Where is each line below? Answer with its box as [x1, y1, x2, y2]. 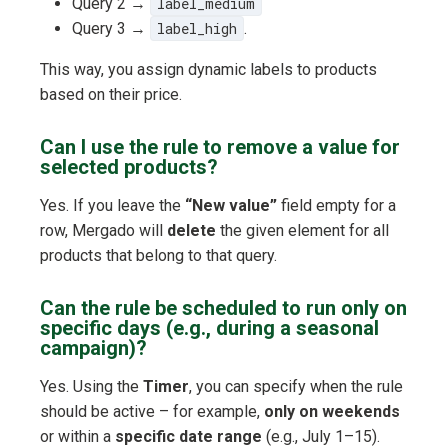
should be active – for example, [40, 402, 264, 422]
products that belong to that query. [40, 246, 277, 266]
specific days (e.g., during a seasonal [40, 316, 379, 341]
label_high [156, 19, 237, 39]
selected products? [40, 155, 218, 180]
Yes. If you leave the [40, 196, 185, 216]
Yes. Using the [40, 377, 143, 397]
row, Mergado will [40, 221, 167, 241]
